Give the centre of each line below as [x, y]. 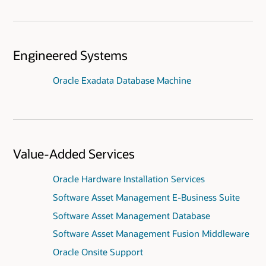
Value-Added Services [74, 154]
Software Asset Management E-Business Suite [146, 197]
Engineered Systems [70, 55]
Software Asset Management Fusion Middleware [151, 234]
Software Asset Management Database [131, 215]
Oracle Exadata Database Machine [122, 80]
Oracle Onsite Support [98, 252]
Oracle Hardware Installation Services [129, 178]
